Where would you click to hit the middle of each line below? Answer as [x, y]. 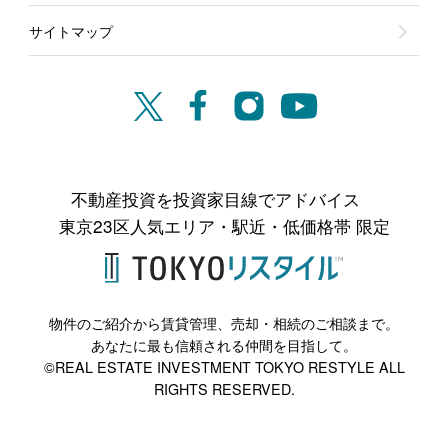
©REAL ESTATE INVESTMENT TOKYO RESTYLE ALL [224, 367]
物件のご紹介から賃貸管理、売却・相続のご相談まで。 [224, 323]
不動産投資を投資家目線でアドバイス [224, 198]
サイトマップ [70, 30]
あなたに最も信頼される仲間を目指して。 [224, 345]
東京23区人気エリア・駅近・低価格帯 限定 [224, 225]
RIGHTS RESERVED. [224, 389]
